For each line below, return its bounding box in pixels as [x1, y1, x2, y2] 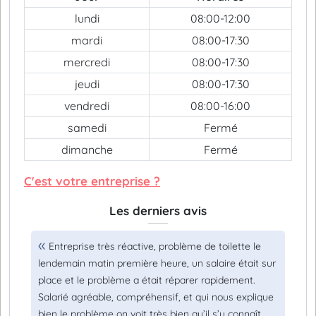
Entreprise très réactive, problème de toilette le [49, 240, 261, 253]
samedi [67, 121, 107, 135]
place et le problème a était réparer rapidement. [38, 274, 255, 286]
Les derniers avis [109, 203, 207, 218]
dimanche [61, 142, 113, 157]
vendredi [64, 99, 109, 113]
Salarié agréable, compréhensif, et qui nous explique [38, 291, 274, 303]
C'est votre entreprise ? [24, 174, 160, 188]
